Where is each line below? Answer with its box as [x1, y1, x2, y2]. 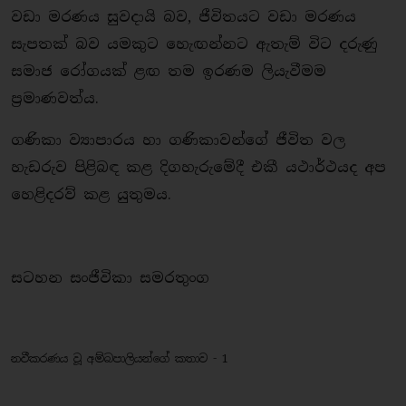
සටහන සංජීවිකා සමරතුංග [11, 268, 209, 287]
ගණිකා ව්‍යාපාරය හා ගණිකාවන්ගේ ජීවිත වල [11, 130, 345, 150]
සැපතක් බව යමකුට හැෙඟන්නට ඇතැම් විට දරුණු [11, 34, 378, 53]
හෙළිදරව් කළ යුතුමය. [11, 185, 179, 204]
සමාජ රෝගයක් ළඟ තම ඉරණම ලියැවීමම [11, 62, 326, 81]
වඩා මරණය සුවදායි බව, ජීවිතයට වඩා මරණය [11, 7, 356, 26]
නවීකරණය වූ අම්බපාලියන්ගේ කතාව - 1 [11, 351, 228, 366]
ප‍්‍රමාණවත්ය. [11, 89, 99, 108]
